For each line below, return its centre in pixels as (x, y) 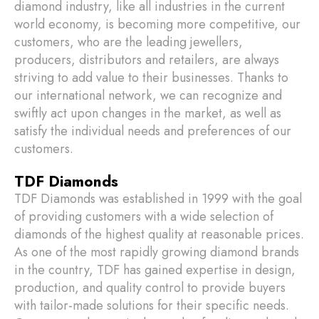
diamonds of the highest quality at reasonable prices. (159, 234)
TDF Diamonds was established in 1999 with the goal (158, 199)
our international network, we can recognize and (148, 95)
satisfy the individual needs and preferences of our (153, 131)
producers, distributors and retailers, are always (147, 60)
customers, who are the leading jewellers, (129, 42)
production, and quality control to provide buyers (150, 288)
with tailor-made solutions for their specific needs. (152, 305)
